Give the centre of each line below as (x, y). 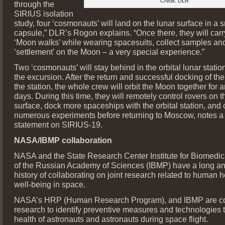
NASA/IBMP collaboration (63, 140)
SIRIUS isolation (44, 13)
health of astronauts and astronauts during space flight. (111, 219)
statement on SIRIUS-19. (58, 124)
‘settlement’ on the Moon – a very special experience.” (109, 51)
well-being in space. (50, 184)
